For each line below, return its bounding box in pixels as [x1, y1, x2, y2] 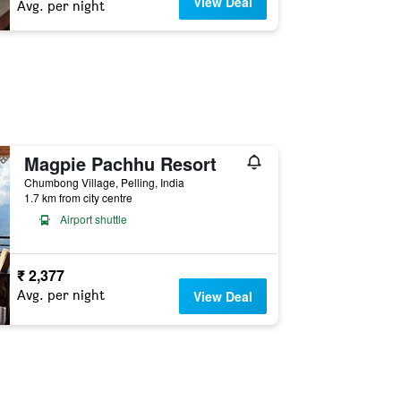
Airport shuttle [59, 211, 127, 226]
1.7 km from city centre [23, 190, 132, 205]
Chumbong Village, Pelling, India [23, 175, 184, 190]
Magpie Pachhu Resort [23, 150, 217, 176]
